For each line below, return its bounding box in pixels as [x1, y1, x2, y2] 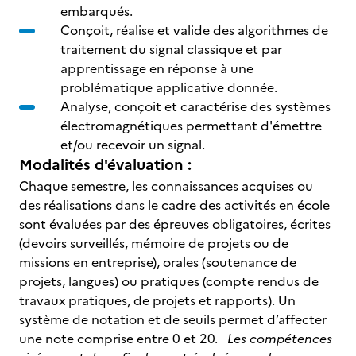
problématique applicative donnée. [60, 78, 277, 97]
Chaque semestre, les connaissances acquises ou [19, 176, 313, 195]
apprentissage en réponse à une [60, 59, 253, 78]
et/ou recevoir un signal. [60, 135, 208, 154]
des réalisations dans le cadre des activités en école [19, 195, 330, 215]
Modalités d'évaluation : [19, 153, 192, 176]
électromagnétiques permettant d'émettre [60, 116, 322, 135]
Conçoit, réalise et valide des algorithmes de [60, 21, 328, 40]
